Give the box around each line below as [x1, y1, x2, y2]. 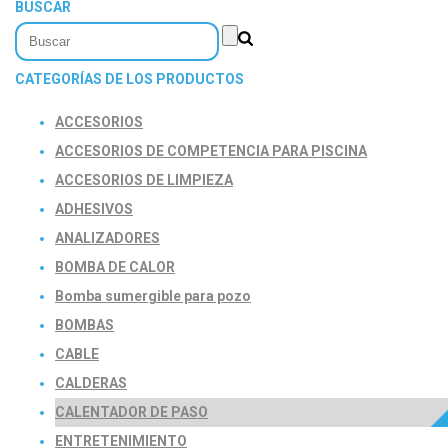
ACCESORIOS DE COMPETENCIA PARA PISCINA [55, 142, 367, 159]
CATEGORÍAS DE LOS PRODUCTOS [15, 70, 244, 87]
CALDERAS [55, 374, 127, 391]
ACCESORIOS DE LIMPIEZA [55, 171, 233, 188]
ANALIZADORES [55, 229, 160, 246]
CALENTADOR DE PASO [55, 403, 208, 420]
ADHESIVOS [55, 200, 133, 217]
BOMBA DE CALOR [55, 258, 175, 275]
